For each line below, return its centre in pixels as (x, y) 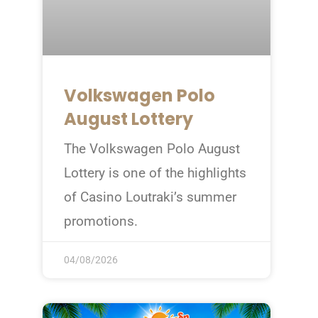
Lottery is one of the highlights (155, 173)
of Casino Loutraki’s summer (150, 197)
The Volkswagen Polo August (152, 149)
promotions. (100, 221)
